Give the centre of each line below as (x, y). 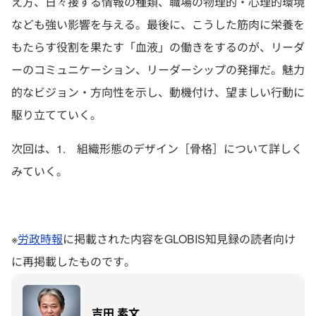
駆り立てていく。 (56, 115)
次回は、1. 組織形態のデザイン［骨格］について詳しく (157, 148)
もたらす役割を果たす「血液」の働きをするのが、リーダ (158, 47)
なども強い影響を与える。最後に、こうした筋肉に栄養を (158, 24)
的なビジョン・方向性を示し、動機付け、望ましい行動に (158, 92)
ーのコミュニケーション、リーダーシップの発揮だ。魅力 (158, 69)
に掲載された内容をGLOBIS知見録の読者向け (179, 239)
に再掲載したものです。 (73, 261)
